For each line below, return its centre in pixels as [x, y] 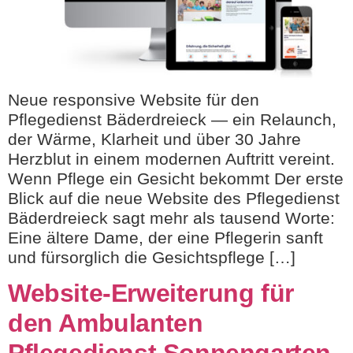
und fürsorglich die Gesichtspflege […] [152, 257]
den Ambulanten [106, 323]
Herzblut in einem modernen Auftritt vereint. [176, 158]
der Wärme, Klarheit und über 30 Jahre [154, 139]
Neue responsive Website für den [134, 99]
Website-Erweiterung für [151, 293]
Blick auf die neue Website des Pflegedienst [174, 198]
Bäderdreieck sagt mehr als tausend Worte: [171, 217]
